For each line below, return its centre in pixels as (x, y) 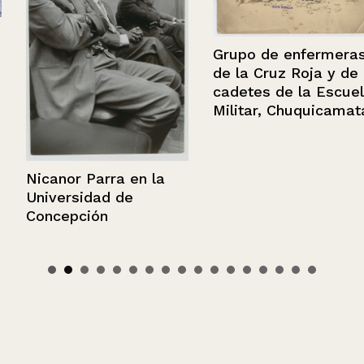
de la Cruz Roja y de (260, 73)
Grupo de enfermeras (264, 54)
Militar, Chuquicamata (265, 110)
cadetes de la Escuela (267, 92)
